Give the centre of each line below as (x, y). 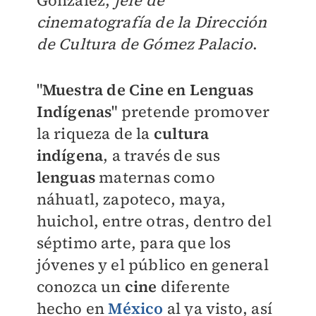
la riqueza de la (95, 133)
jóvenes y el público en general (152, 265)
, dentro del (228, 221)
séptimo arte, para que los (134, 243)
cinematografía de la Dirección (152, 22)
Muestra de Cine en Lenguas (147, 90)
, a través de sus (162, 155)
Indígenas (74, 111)
